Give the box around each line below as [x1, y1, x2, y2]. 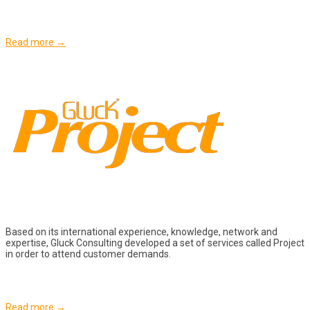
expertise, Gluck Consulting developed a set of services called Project [6, 237, 304, 249]
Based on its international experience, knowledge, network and [6, 226, 277, 238]
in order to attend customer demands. [6, 248, 171, 260]
